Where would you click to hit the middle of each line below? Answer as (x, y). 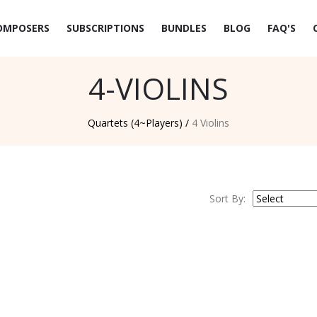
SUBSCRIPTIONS (105, 28)
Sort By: (227, 198)
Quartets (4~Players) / (138, 123)
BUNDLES (184, 28)
